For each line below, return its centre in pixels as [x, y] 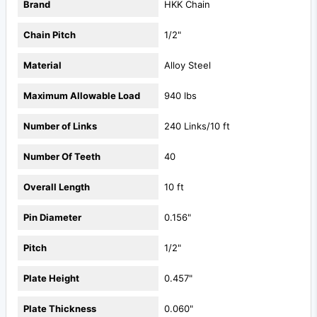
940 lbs [180, 95]
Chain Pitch [50, 34]
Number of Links [60, 126]
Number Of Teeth [62, 156]
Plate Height [51, 278]
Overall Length [57, 186]
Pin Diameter [52, 217]
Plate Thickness [60, 308]
